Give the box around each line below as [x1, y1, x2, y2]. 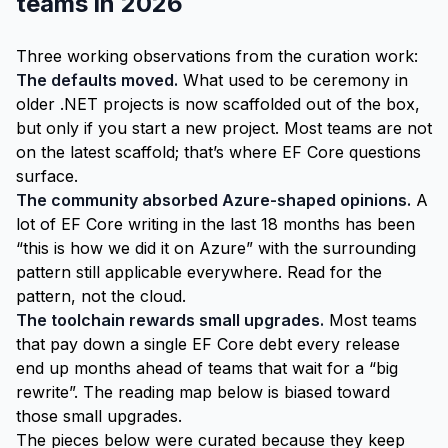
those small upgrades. [16, 406, 182, 426]
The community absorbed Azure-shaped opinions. [16, 190, 411, 210]
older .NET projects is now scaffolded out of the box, [16, 94, 420, 114]
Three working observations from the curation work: [16, 46, 418, 66]
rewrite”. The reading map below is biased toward [16, 382, 390, 402]
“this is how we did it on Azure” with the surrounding [16, 238, 416, 258]
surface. [16, 166, 78, 186]
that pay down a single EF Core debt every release [16, 334, 400, 354]
